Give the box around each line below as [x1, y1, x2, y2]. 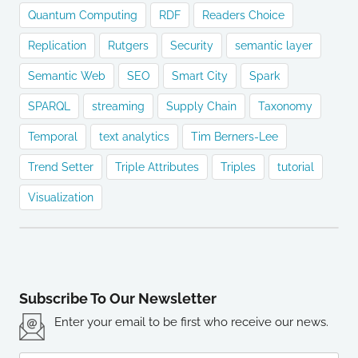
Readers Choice [202, 9, 284, 22]
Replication [28, 39, 86, 52]
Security [170, 39, 213, 52]
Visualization [28, 191, 93, 204]
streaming [92, 100, 145, 113]
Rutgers [108, 39, 149, 52]
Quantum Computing [28, 9, 137, 22]
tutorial [277, 161, 314, 173]
